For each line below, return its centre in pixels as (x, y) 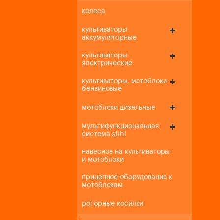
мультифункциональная (120, 126)
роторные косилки (113, 204)
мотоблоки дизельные (119, 108)
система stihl (104, 134)
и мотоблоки (103, 160)
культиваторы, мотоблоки (124, 81)
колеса (94, 11)
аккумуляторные (109, 38)
